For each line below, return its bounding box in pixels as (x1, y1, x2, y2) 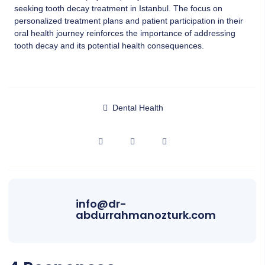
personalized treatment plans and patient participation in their (14, 16, 243, 26)
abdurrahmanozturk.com (76, 207, 216, 222)
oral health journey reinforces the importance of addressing (14, 28, 235, 38)
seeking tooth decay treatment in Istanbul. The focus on (14, 4, 222, 14)
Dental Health (112, 102, 163, 112)
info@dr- (76, 196, 127, 211)
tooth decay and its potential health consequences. (14, 41, 204, 51)
